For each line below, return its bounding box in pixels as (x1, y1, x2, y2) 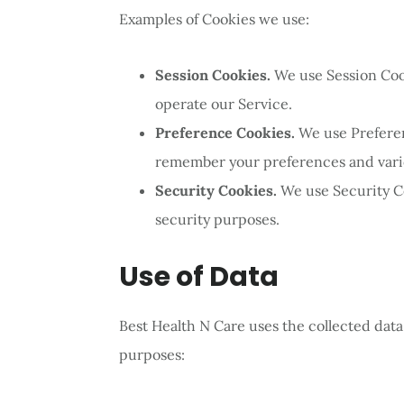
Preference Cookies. (155, 123, 295, 142)
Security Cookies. (155, 180, 277, 199)
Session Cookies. (155, 65, 271, 84)
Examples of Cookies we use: (119, 9, 309, 28)
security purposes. (155, 209, 280, 228)
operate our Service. (155, 94, 292, 113)
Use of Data (119, 257, 279, 296)
